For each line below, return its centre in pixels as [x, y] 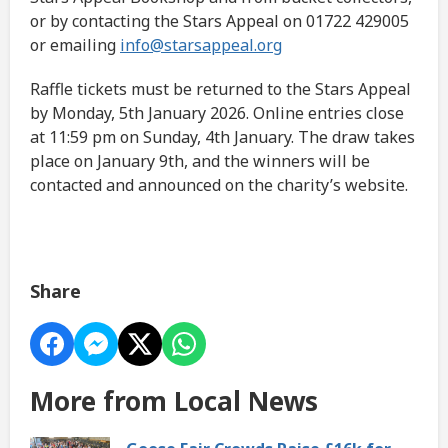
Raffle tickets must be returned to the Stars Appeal [220, 89]
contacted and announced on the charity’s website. [219, 185]
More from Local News [174, 401]
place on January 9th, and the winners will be [200, 161]
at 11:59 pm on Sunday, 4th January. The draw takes [222, 137]
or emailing [75, 45]
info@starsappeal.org [201, 45]
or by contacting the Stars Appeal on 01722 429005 [219, 21]
